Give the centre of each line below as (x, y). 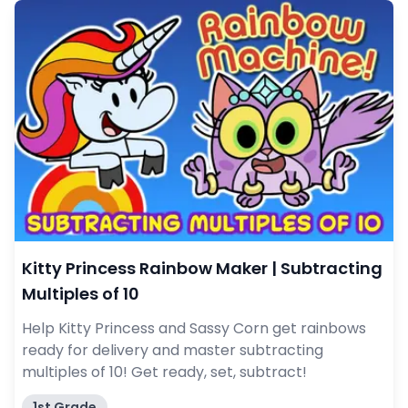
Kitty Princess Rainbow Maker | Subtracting (202, 269)
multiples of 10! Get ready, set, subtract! (164, 372)
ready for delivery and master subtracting (173, 351)
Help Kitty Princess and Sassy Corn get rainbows (194, 329)
